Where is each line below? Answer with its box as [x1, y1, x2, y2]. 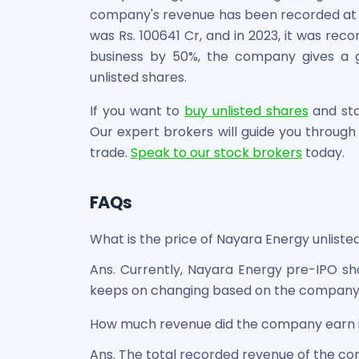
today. [302, 143, 345, 162]
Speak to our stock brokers [131, 143, 302, 162]
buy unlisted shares [184, 102, 309, 120]
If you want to [90, 102, 184, 120]
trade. [90, 143, 131, 162]
